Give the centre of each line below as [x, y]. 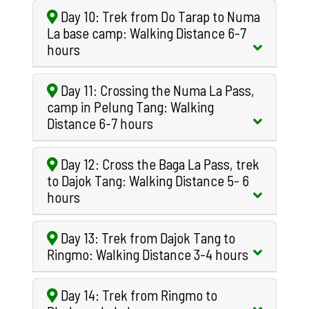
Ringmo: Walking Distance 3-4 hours [148, 254]
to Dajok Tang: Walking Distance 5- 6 [148, 180]
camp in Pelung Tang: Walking [130, 106]
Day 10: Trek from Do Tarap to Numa [159, 16]
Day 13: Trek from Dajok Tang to [147, 237]
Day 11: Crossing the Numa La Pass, [156, 90]
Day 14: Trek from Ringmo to [138, 295]
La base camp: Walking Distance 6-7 [147, 32]
